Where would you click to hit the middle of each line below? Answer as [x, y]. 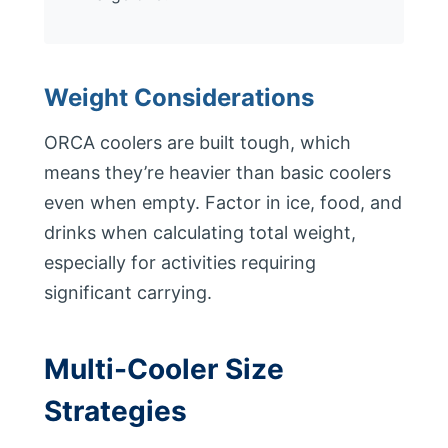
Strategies [115, 411]
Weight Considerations [179, 97]
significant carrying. [128, 292]
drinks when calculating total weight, [200, 232]
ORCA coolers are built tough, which [197, 142]
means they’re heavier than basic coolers [217, 172]
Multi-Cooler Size [164, 369]
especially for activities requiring [180, 262]
